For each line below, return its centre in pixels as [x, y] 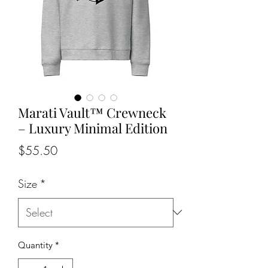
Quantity [35, 245]
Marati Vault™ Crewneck [92, 112]
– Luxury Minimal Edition [93, 128]
